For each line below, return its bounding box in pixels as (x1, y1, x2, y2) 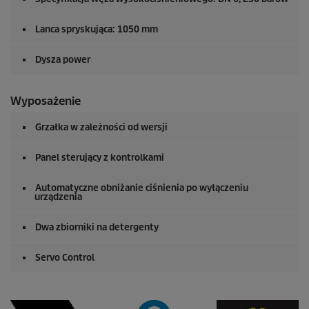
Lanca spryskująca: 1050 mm (35, 23, 158, 35)
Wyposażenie (10, 94, 81, 108)
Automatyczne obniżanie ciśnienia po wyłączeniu (35, 182, 248, 194)
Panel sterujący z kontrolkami (35, 152, 164, 163)
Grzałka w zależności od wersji (35, 121, 168, 133)
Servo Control (35, 252, 94, 263)
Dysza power (35, 54, 90, 66)
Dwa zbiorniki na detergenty (35, 221, 159, 233)
